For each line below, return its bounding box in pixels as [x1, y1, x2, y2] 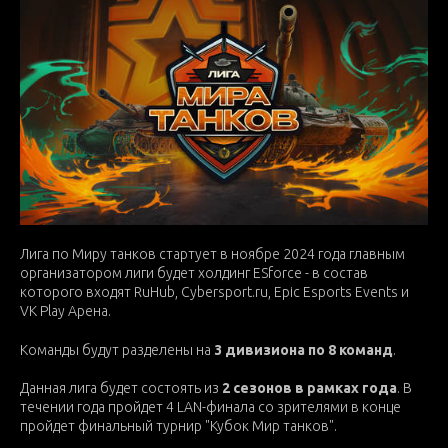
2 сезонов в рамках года [222, 380, 397, 397]
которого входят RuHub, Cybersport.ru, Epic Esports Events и [20, 284, 409, 301]
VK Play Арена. [20, 303, 111, 320]
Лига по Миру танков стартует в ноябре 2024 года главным [20, 246, 405, 263]
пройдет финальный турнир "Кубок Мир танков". [20, 418, 337, 435]
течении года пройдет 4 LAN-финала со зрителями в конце [20, 399, 401, 416]
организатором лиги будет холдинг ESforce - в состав [20, 265, 368, 282]
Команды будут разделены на [20, 342, 214, 359]
